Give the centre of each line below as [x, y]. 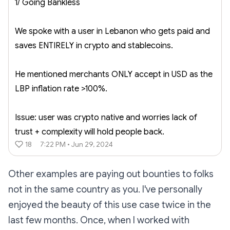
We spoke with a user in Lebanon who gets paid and [112, 32]
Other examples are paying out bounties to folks [111, 174]
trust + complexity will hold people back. [90, 132]
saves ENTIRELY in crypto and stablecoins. [94, 46]
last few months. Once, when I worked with [99, 221]
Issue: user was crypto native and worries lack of [106, 118]
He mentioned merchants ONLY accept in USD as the [114, 75]
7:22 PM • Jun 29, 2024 [76, 145]
